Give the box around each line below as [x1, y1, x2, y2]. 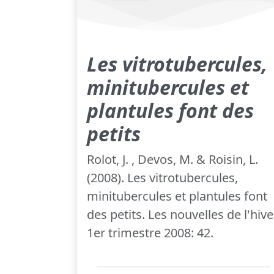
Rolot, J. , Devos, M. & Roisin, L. [87, 151, 258, 168]
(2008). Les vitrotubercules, [87, 169, 238, 187]
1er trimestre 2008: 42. [87, 224, 213, 242]
